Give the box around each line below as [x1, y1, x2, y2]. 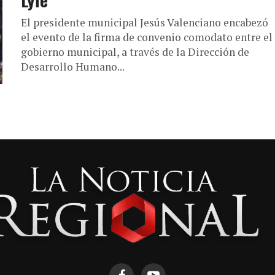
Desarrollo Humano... [21, 60, 125, 74]
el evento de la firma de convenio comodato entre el [21, 30, 273, 44]
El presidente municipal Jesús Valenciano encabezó [21, 15, 268, 29]
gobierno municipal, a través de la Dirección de [21, 45, 249, 59]
